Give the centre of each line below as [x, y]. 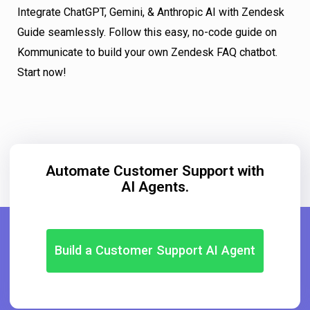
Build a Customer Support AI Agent [155, 250]
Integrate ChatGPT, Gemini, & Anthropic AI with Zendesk [151, 12]
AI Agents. [155, 186]
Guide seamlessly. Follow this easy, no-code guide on [147, 32]
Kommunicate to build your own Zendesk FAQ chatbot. [147, 52]
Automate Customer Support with [155, 171]
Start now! [42, 72]
